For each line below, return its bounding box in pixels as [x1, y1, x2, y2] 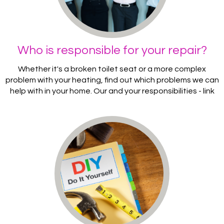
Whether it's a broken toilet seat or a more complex [18, 64, 206, 73]
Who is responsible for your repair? [17, 43, 207, 56]
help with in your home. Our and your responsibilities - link [9, 86, 214, 95]
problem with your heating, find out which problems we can [5, 75, 219, 84]
